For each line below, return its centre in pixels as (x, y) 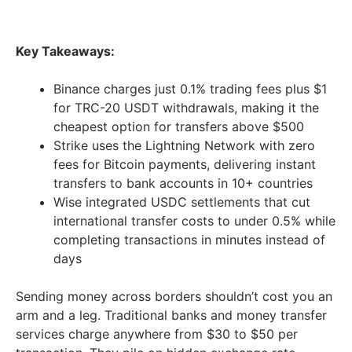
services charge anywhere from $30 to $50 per (157, 334)
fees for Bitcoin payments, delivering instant (185, 165)
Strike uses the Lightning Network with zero (184, 146)
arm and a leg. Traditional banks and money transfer (171, 315)
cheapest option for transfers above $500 (179, 127)
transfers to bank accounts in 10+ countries (183, 183)
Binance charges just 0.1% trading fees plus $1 (190, 89)
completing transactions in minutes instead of (189, 240)
